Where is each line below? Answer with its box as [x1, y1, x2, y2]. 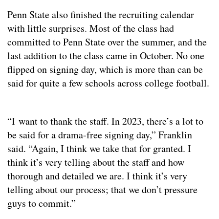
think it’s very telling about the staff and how [7, 155, 184, 169]
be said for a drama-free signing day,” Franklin [7, 128, 192, 142]
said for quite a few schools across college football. [7, 76, 209, 90]
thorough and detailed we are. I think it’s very [7, 169, 187, 183]
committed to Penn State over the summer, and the [7, 35, 207, 49]
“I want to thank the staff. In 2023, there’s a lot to [7, 114, 203, 128]
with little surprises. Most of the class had [7, 22, 174, 35]
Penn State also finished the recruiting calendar [7, 8, 194, 22]
